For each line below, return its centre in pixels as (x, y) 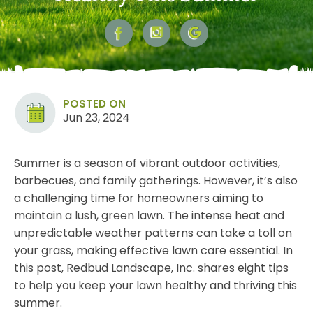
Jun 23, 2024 (96, 118)
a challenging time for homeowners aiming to (139, 198)
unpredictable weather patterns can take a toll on (153, 233)
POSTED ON (94, 104)
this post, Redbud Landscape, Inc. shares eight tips (151, 268)
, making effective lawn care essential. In (182, 251)
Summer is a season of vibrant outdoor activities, (147, 163)
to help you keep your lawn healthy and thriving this (155, 286)
